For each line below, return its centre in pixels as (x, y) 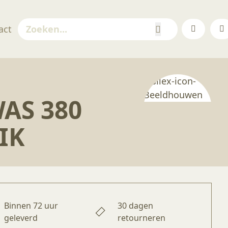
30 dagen (136, 206)
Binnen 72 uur (31, 206)
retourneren (142, 218)
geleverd (21, 218)
